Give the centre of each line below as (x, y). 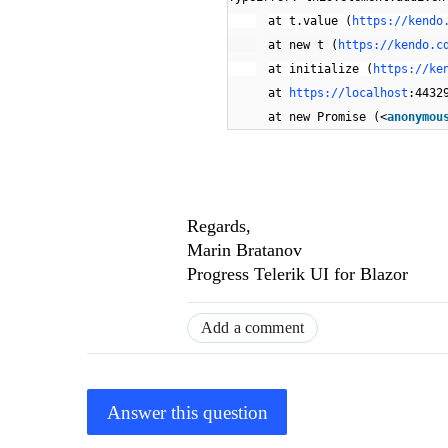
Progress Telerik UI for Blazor (297, 274)
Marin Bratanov (244, 250)
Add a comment (253, 328)
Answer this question (187, 412)
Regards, (219, 226)
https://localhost (348, 93)
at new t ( (303, 45)
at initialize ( (320, 69)
